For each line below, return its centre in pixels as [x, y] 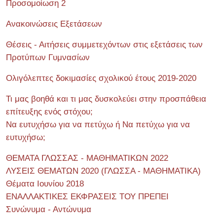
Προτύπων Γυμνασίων [48, 57]
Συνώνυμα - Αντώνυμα [49, 209]
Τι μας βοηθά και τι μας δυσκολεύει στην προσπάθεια [106, 99]
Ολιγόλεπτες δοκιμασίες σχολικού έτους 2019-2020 [101, 78]
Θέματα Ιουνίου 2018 [45, 184]
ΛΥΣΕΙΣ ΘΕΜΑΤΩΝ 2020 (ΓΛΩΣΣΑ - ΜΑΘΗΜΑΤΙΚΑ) [103, 171]
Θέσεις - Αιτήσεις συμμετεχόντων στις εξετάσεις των [104, 44]
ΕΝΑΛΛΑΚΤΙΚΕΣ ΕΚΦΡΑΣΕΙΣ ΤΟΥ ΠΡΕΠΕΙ [87, 196]
